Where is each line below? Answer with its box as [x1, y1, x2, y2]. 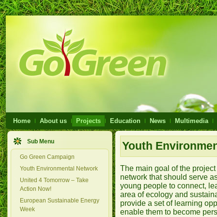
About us [40, 117, 67, 124]
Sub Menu [27, 138, 54, 145]
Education [110, 117, 140, 124]
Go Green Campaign [20, 154, 75, 160]
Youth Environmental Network [20, 165, 98, 172]
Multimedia [175, 117, 208, 124]
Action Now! [20, 186, 51, 192]
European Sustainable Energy [20, 197, 99, 204]
